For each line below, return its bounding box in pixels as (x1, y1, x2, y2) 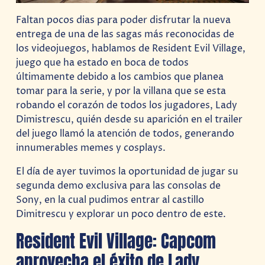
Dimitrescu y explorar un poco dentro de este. (16, 207, 227, 221)
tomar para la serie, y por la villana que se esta (16, 84, 227, 98)
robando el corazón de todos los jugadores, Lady (16, 98, 238, 112)
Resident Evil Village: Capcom (16, 228, 216, 254)
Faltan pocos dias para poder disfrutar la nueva (16, 13, 231, 27)
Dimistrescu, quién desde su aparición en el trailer (16, 112, 243, 126)
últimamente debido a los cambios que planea (16, 70, 224, 83)
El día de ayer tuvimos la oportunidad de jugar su (16, 164, 239, 178)
